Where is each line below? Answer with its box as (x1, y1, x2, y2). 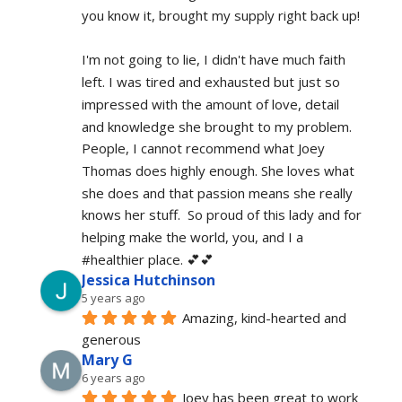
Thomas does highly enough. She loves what (81, 162, 354, 180)
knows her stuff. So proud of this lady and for (81, 205, 362, 224)
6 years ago (81, 370, 145, 387)
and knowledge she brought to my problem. (81, 117, 352, 135)
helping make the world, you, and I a (81, 228, 303, 247)
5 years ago (81, 289, 145, 306)
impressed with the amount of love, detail (81, 94, 339, 113)
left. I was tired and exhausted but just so (81, 73, 340, 92)
